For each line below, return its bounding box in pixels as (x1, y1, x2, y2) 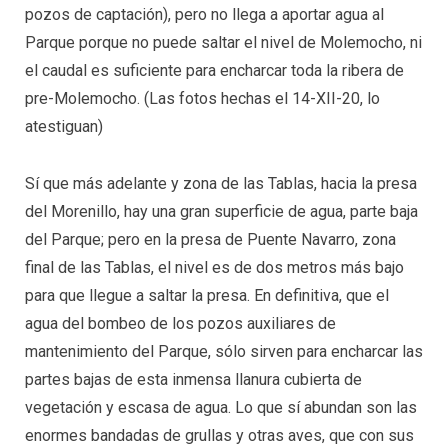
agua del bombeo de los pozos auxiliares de (25, 314, 336, 334)
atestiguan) (25, 116, 103, 136)
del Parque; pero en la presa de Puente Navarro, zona (25, 230, 396, 250)
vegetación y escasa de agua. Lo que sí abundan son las (25, 398, 417, 418)
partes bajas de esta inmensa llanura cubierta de (25, 370, 362, 390)
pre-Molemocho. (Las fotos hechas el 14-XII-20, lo (25, 88, 380, 108)
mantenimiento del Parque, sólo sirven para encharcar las (25, 342, 423, 362)
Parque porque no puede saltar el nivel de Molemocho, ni (25, 32, 422, 52)
